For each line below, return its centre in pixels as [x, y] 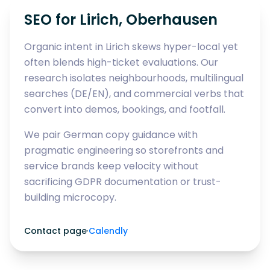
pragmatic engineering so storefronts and [124, 150]
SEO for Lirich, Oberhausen [121, 20]
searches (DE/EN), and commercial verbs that [134, 94]
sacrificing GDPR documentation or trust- [123, 182]
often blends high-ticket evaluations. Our [121, 62]
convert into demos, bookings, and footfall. [125, 109]
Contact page [55, 231]
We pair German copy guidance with [111, 135]
